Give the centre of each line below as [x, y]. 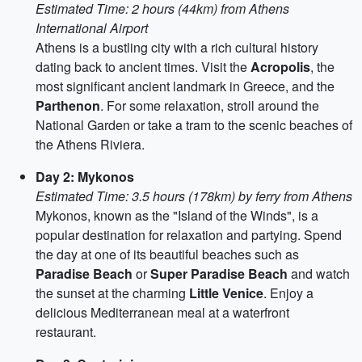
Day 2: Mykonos [85, 177]
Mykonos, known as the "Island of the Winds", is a [177, 215]
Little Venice [226, 293]
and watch [320, 274]
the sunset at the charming [112, 293]
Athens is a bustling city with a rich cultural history [177, 47]
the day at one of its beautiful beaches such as [167, 254]
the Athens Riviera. [90, 144]
